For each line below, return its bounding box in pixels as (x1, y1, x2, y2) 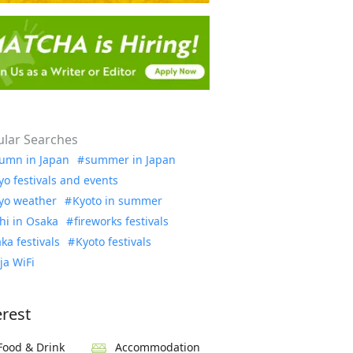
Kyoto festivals (76, 233, 152, 249)
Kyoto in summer (72, 192, 163, 208)
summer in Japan (85, 151, 176, 167)
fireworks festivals (74, 213, 169, 229)
